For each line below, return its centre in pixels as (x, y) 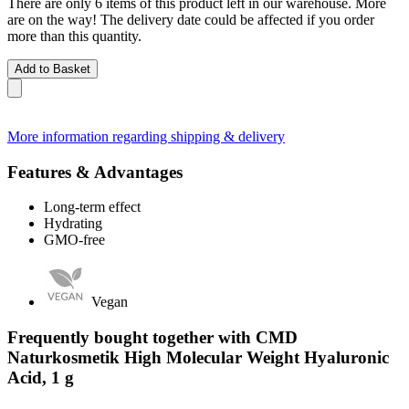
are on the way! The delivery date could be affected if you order (191, 19)
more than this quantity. (74, 36)
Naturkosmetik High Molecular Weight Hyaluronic (198, 357)
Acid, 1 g (41, 377)
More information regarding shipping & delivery (146, 136)
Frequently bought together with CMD (152, 337)
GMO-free (74, 240)
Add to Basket (52, 68)
